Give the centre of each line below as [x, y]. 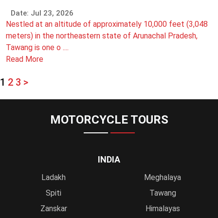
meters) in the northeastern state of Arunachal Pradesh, [102, 36]
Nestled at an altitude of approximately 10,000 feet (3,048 [107, 24]
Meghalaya [163, 177]
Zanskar [54, 208]
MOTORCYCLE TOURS [109, 120]
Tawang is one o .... [37, 47]
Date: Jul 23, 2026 [42, 13]
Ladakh [54, 177]
